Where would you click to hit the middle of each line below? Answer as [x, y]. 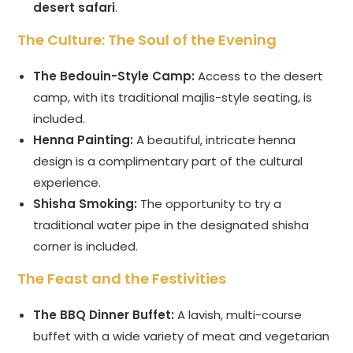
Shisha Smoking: [85, 204]
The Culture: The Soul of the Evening [147, 40]
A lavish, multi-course [238, 315]
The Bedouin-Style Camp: [114, 76]
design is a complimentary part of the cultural [168, 162]
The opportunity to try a [210, 204]
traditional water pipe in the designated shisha [171, 225]
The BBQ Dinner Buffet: [104, 315]
